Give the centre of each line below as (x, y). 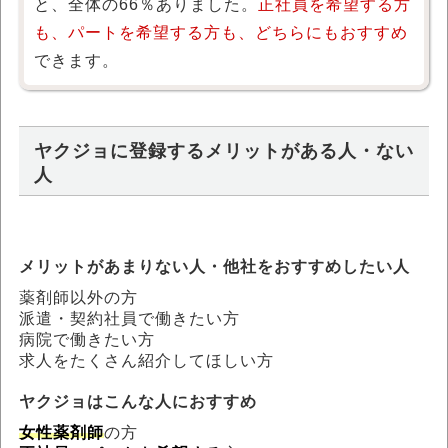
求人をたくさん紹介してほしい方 (146, 360)
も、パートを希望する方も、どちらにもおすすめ (221, 32)
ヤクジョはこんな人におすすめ (138, 401)
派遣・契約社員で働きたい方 (129, 318)
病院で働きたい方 (87, 339)
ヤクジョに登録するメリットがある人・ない (224, 150)
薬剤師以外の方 (78, 297)
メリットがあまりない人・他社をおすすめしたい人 (214, 266)
